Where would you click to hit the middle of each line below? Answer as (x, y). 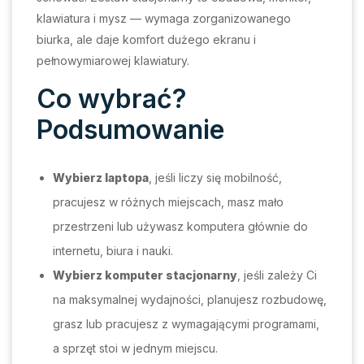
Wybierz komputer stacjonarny (145, 275)
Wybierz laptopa (101, 178)
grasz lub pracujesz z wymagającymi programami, (186, 324)
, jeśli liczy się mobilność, (215, 178)
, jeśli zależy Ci (277, 275)
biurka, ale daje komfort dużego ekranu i (146, 40)
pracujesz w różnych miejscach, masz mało (168, 202)
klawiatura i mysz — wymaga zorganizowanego (164, 19)
